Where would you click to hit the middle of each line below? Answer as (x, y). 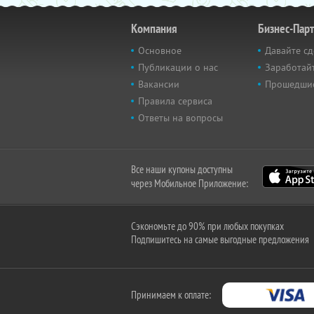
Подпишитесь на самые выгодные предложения (220, 239)
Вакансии (159, 84)
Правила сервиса (175, 101)
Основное (160, 50)
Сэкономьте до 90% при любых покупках (207, 226)
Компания (154, 28)
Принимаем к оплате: (171, 294)
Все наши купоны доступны (182, 169)
